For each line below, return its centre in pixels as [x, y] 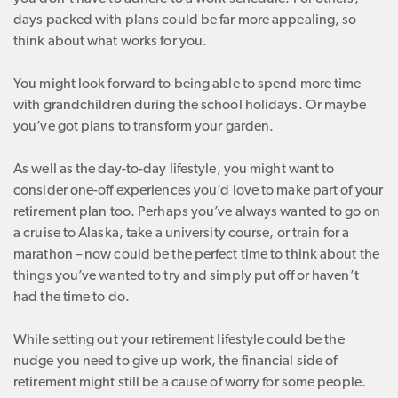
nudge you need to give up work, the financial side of [175, 362]
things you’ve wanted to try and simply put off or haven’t [186, 276]
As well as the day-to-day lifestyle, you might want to [174, 170]
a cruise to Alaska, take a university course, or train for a [182, 234]
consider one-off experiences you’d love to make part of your [199, 191]
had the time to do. [72, 298]
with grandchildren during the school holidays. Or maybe [190, 106]
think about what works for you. [111, 42]
